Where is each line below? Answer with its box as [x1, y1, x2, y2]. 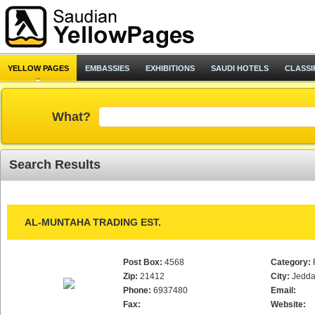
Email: [271, 285, 296, 295]
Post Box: [123, 257, 162, 267]
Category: [271, 257, 311, 267]
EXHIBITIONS [146, 64, 195, 72]
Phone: [123, 285, 151, 295]
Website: [271, 300, 306, 309]
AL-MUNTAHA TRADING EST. [25, 217, 161, 228]
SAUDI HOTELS [211, 64, 269, 72]
